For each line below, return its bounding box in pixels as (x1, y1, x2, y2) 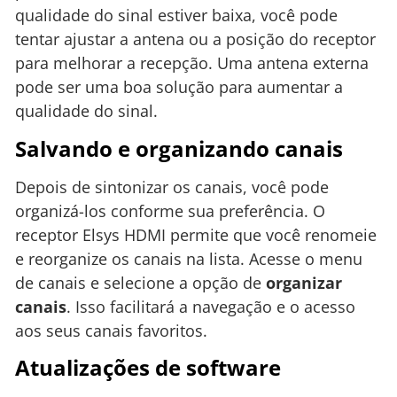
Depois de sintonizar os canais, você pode (15, 175, 329, 198)
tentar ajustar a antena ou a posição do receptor (15, 28, 376, 51)
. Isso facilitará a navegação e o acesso (66, 295, 355, 317)
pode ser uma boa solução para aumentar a (15, 76, 343, 98)
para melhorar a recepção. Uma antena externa (15, 52, 369, 74)
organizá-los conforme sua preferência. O (15, 199, 325, 222)
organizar (266, 271, 342, 293)
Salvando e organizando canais (15, 133, 343, 163)
